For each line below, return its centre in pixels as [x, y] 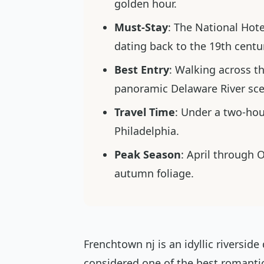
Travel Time [145, 112]
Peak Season [148, 154]
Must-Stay [141, 27]
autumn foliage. [154, 173]
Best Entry [142, 70]
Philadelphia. [147, 131]
